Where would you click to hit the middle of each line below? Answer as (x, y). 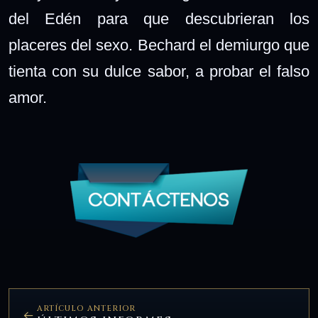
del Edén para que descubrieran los (159, 19)
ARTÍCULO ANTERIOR (86, 309)
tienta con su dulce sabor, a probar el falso (159, 71)
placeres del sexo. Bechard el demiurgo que (159, 45)
